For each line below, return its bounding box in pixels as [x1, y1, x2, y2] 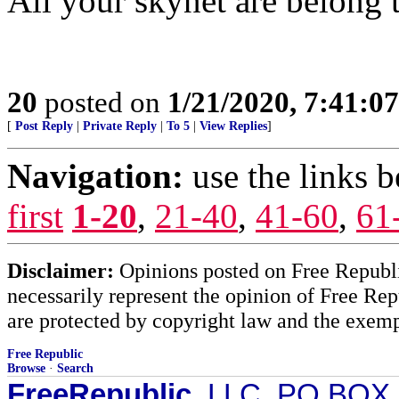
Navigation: [7, 157, 183, 195]
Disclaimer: [7, 258, 114, 282]
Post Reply [15, 119, 73, 133]
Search [57, 362, 94, 375]
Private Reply [83, 119, 157, 133]
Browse [7, 362, 45, 375]
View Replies [199, 119, 267, 133]
